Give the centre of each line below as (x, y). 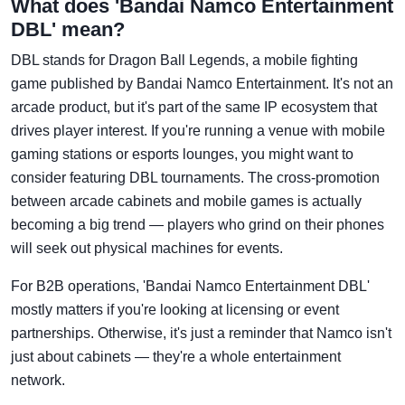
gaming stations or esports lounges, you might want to (182, 155)
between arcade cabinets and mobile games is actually (186, 202)
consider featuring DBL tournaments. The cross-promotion (195, 178)
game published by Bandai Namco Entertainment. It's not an (202, 84)
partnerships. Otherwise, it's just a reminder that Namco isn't (201, 334)
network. (38, 381)
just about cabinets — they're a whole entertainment (176, 357)
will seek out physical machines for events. (147, 249)
